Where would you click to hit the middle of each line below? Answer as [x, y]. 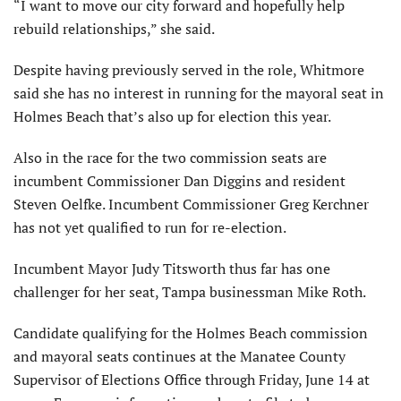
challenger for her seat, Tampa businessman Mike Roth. [190, 291]
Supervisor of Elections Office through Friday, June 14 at [192, 379]
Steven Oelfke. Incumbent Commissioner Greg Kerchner [191, 204]
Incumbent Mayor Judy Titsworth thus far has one [172, 268]
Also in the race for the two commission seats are [170, 157]
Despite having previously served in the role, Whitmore [189, 69]
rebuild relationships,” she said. [114, 28]
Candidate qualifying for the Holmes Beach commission [191, 333]
